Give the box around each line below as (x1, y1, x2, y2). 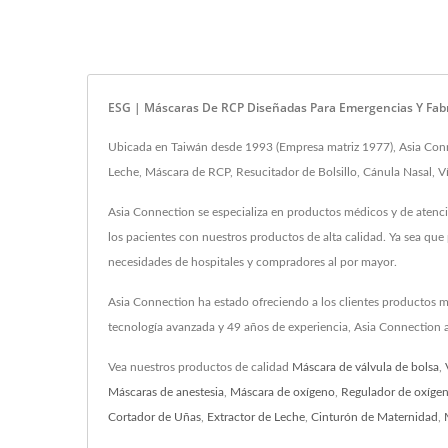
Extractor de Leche (207, 410, 305, 423)
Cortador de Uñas (108, 410, 201, 423)
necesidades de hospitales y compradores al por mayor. (108, 255, 397, 268)
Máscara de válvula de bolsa (292, 360, 439, 373)
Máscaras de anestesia (108, 385, 224, 398)
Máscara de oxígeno (230, 385, 335, 398)
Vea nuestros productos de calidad (108, 360, 292, 373)
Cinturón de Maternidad (311, 410, 438, 423)
